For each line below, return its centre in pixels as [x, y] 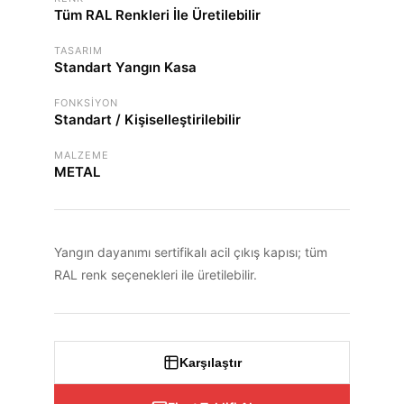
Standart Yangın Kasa [125, 68]
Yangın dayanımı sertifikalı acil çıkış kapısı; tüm [191, 252]
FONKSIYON [86, 103]
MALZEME [82, 156]
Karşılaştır [210, 363]
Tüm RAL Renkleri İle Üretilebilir [157, 15]
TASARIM [78, 51]
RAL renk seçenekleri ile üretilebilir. [156, 275]
